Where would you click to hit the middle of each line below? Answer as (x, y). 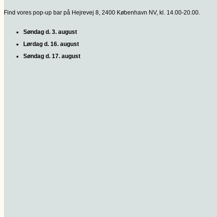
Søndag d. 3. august (50, 32)
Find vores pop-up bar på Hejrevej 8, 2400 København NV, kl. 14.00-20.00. (102, 13)
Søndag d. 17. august (52, 56)
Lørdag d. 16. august (52, 44)
